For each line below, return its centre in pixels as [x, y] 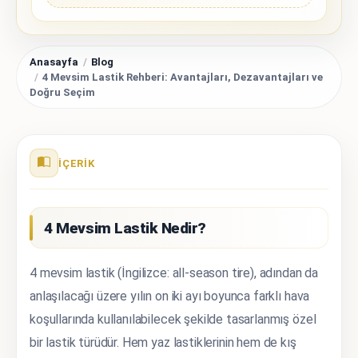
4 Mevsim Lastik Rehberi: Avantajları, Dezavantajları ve [183, 77]
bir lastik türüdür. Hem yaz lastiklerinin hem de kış [163, 343]
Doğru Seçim [62, 92]
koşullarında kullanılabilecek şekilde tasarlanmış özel [173, 320]
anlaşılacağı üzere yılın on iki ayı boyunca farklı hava [170, 296]
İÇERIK [77, 163]
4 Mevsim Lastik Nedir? [125, 228]
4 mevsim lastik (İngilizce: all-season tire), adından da [174, 273]
